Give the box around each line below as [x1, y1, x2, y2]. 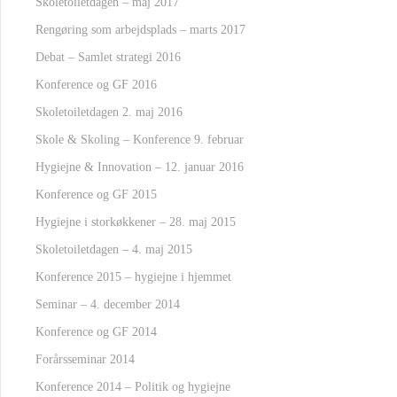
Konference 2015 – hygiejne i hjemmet [35, 270, 231, 284]
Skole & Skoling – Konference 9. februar [35, 133, 244, 146]
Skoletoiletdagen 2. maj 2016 [35, 105, 183, 119]
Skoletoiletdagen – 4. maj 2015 [35, 243, 192, 256]
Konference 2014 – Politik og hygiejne [35, 380, 230, 393]
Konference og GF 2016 [35, 78, 157, 91]
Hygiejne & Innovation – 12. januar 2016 [35, 160, 244, 174]
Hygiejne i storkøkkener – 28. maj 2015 [35, 215, 236, 229]
